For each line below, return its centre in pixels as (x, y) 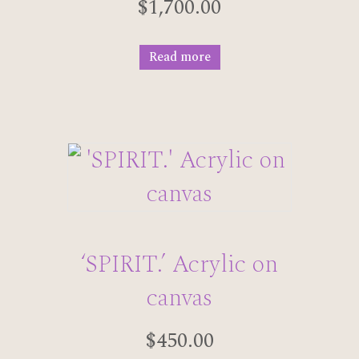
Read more (179, 56)
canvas (179, 298)
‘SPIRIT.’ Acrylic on (179, 264)
